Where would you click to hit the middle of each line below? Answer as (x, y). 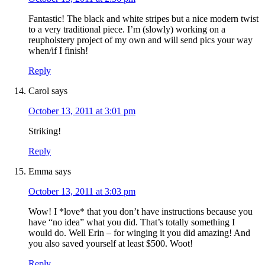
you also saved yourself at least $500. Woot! (111, 244)
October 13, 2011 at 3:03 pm (82, 192)
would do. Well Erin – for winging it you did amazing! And (139, 233)
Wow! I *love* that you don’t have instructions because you (140, 212)
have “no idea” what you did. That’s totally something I (132, 222)
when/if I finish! (58, 51)
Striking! (45, 131)
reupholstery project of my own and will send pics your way (140, 40)
